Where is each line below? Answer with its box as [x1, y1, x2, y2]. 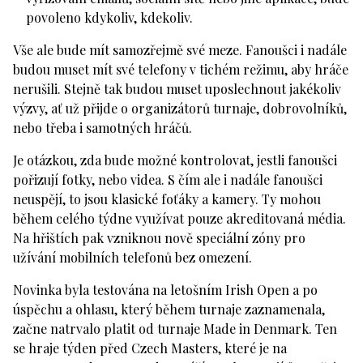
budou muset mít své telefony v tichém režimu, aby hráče [13, 60, 348, 78]
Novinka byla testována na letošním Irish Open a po [13, 280, 318, 298]
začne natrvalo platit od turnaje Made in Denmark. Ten [13, 319, 337, 337]
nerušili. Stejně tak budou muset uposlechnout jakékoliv [13, 79, 341, 97]
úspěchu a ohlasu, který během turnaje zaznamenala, [13, 300, 325, 318]
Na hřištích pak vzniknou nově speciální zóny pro [13, 228, 305, 246]
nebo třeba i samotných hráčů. [13, 118, 192, 136]
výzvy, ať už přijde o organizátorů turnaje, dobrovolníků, [13, 99, 347, 117]
